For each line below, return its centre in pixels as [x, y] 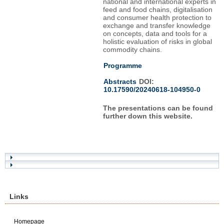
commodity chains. [132, 49]
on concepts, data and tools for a [155, 33]
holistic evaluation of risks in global [157, 41]
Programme [122, 65]
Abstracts [120, 81]
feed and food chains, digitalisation [157, 9]
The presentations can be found [158, 108]
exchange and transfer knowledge [156, 25]
